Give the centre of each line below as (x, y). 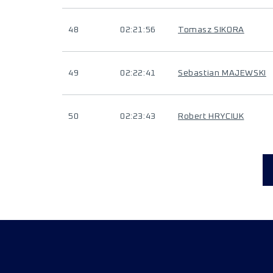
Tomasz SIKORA (211, 30)
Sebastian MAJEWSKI (222, 73)
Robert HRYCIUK (211, 116)
